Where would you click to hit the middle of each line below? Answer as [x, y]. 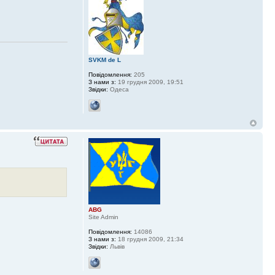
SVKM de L [104, 60]
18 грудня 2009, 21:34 [149, 239]
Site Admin [103, 217]
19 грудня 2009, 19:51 [149, 82]
